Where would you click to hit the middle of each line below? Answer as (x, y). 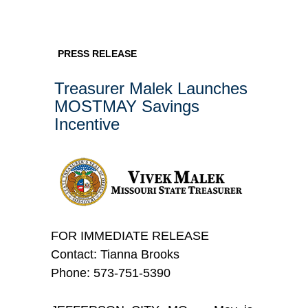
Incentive (87, 124)
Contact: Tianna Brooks (115, 254)
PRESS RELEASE (97, 54)
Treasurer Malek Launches (151, 89)
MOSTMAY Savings (126, 107)
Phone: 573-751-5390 (110, 273)
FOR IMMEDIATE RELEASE (130, 235)
